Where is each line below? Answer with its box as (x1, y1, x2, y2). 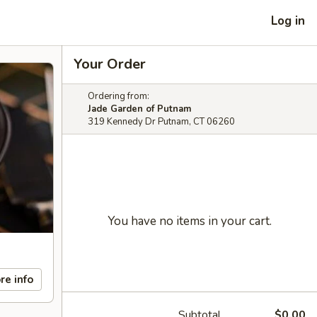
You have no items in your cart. (108, 213, 272, 229)
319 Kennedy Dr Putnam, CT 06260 (88, 115, 235, 128)
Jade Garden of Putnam (88, 103, 191, 115)
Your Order (74, 54, 146, 74)
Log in (271, 12, 305, 29)
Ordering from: (88, 90, 149, 103)
